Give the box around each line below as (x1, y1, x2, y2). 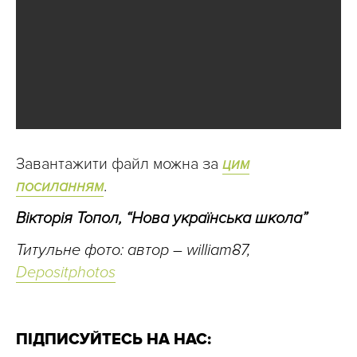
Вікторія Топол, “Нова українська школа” (16, 208, 312, 228)
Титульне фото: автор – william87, (16, 240, 250, 260)
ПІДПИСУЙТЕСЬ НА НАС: (16, 329, 211, 349)
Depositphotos (16, 262, 116, 282)
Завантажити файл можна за (16, 154, 222, 174)
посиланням (16, 176, 104, 196)
